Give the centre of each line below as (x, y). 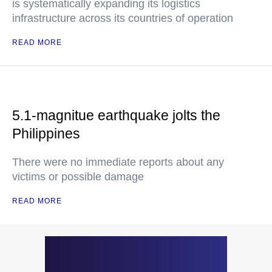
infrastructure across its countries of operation (123, 19)
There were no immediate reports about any (118, 162)
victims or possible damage (78, 177)
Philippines (46, 134)
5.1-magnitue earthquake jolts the (116, 116)
